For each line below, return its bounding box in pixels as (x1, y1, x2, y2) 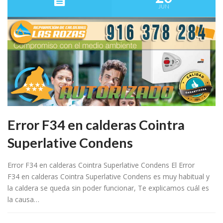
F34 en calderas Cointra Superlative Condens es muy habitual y (7, 172, 210, 182)
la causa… (7, 195, 39, 205)
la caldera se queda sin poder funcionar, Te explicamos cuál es (7, 183, 209, 193)
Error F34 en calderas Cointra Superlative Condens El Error (7, 160, 195, 170)
